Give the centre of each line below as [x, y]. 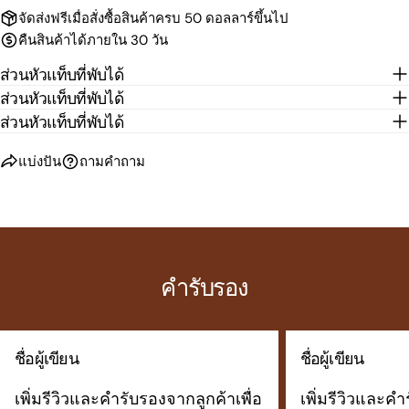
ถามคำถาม [112, 162]
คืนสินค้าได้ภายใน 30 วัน [93, 41]
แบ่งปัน [40, 162]
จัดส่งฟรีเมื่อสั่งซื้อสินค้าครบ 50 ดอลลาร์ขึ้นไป [153, 19]
